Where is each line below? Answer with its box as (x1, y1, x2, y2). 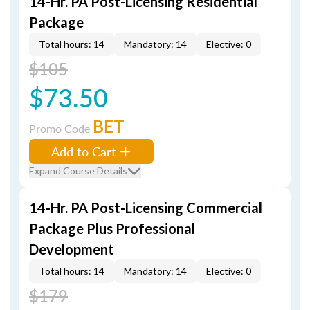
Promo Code (29, 120, 93, 136)
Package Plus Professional (29, 220, 195, 237)
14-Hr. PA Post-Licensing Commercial (29, 199, 262, 216)
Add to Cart (51, 143, 116, 160)
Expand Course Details (29, 165, 127, 176)
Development (29, 241, 114, 257)
